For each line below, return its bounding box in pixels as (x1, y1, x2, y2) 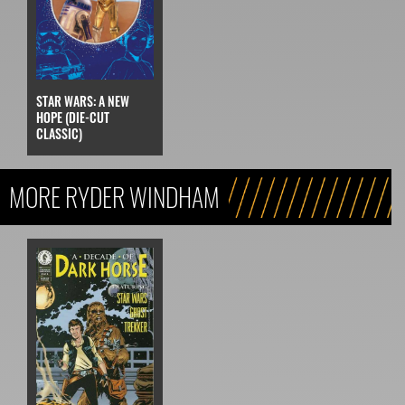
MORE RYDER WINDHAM (9, 177, 220, 215)
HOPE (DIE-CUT (36, 107, 109, 127)
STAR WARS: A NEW (36, 90, 129, 110)
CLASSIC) (36, 123, 82, 143)
